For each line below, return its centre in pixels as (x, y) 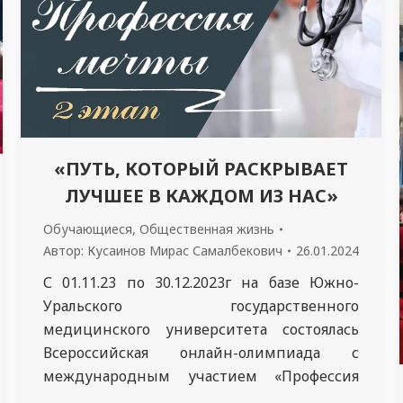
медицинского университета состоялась (201, 329)
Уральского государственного (201, 305)
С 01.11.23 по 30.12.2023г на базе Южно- (201, 282)
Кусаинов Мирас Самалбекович (185, 250)
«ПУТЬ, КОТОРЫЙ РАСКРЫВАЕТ (201, 168)
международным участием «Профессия (201, 376)
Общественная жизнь (207, 228)
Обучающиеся (88, 228)
